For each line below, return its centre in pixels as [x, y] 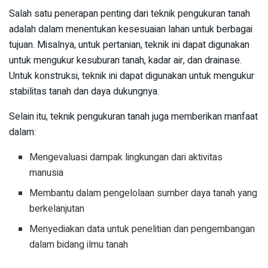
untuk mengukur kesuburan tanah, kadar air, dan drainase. [125, 61]
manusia [47, 173]
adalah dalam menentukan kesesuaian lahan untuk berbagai [131, 30]
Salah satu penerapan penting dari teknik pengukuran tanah [130, 14]
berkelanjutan [57, 209]
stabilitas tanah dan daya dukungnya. [84, 92]
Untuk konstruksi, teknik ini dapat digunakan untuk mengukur [132, 76]
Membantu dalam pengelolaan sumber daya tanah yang [144, 194]
